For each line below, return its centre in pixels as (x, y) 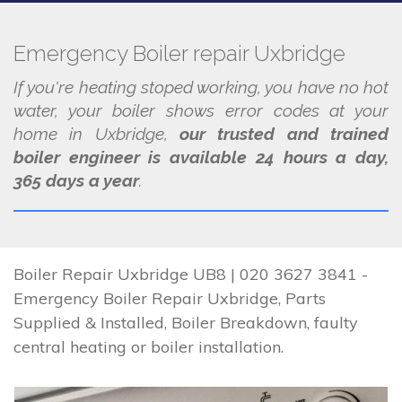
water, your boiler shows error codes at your (201, 110)
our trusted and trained (284, 134)
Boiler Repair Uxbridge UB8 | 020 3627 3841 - (191, 274)
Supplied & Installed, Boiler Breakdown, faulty (186, 323)
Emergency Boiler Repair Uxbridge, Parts (170, 298)
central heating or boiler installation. (149, 347)
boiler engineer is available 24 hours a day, (201, 157)
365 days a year (76, 180)
